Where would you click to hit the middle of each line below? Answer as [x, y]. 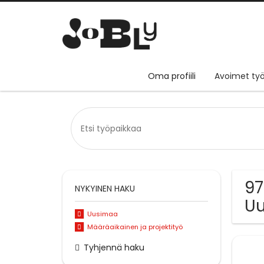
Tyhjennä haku [114, 247]
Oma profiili [172, 76]
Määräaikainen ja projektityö [135, 227]
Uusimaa [102, 214]
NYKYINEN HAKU [105, 189]
